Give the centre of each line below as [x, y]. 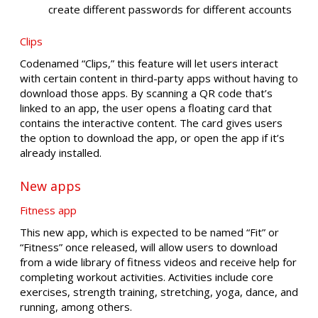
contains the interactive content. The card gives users [151, 122]
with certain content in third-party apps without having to [159, 78]
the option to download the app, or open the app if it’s [152, 137]
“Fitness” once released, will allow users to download [149, 247]
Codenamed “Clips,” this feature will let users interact [149, 63]
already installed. [61, 152]
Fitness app [48, 210]
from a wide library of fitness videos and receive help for [158, 262]
